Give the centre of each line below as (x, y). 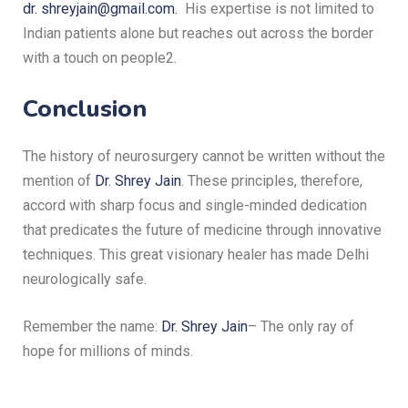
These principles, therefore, (275, 181)
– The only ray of (301, 326)
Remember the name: (92, 326)
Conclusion (85, 109)
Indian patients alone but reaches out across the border (198, 33)
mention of (57, 181)
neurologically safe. (85, 279)
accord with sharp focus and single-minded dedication (195, 205)
